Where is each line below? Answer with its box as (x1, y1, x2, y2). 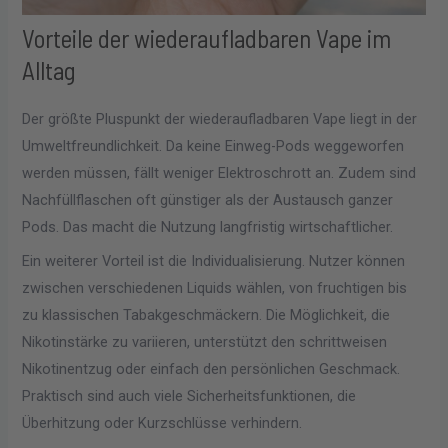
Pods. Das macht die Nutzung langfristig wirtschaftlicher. (22, 217, 394, 236)
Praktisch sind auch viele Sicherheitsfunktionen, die (22, 387, 357, 406)
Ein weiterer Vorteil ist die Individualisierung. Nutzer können (22, 252, 406, 271)
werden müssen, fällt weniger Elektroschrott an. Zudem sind (22, 163, 417, 182)
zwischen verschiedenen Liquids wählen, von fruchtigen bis (22, 279, 408, 298)
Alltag (22, 54, 77, 85)
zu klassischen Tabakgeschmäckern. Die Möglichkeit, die (22, 306, 391, 325)
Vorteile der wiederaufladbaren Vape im (22, 22, 392, 53)
